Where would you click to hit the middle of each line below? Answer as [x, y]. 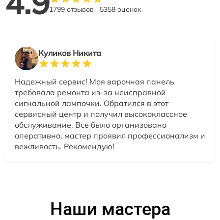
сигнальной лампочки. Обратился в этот [92, 103]
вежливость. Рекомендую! [65, 146]
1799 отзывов [71, 9]
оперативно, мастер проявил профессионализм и [110, 135]
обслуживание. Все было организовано [91, 124]
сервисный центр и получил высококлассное [101, 114]
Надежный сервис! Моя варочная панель [95, 81]
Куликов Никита [70, 53]
